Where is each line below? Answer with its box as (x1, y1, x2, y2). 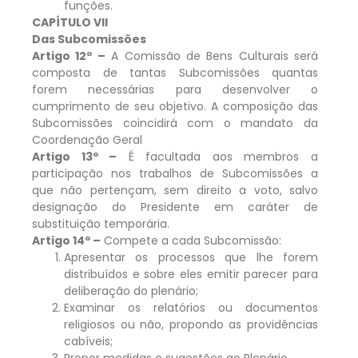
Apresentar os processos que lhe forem (64, 249, 318, 265)
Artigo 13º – (32, 148, 117, 165)
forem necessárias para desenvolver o (32, 81, 318, 97)
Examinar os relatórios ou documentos (64, 299, 318, 316)
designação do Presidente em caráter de (32, 198, 318, 215)
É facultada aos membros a (117, 148, 319, 165)
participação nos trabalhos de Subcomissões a (32, 165, 318, 181)
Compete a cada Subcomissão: (101, 232, 281, 249)
